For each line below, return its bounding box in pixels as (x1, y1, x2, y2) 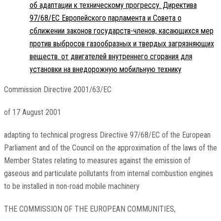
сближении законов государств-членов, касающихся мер (29, 26, 214, 36)
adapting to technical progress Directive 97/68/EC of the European (3, 130, 211, 140)
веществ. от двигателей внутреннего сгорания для (29, 52, 192, 62)
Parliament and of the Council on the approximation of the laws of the (3, 143, 217, 153)
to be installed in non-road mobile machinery (3, 182, 140, 191)
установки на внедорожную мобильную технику (29, 65, 182, 74)
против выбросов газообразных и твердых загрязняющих (29, 39, 214, 49)
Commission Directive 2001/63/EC (3, 85, 111, 95)
